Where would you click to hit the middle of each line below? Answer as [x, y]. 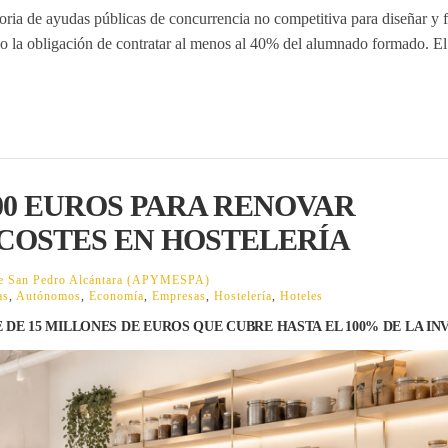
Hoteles [301, 296]
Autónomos [48, 296]
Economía [116, 296]
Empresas [179, 296]
